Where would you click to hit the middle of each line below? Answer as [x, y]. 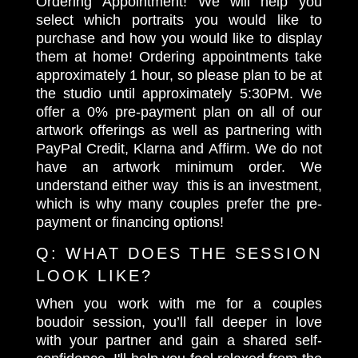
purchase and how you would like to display [179, 38]
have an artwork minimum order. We [179, 167]
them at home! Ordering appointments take [179, 56]
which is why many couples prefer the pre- [179, 203]
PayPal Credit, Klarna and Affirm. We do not [179, 148]
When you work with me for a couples [179, 304]
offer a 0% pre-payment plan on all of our [179, 111]
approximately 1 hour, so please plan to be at [179, 75]
